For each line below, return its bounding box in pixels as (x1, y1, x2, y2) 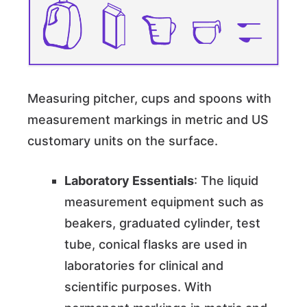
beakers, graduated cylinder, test (64, 216, 260, 231)
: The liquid (194, 173, 258, 188)
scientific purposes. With (64, 280, 212, 295)
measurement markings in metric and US (27, 112, 269, 127)
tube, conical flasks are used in (64, 237, 247, 252)
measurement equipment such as (64, 195, 264, 210)
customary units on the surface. (27, 134, 218, 149)
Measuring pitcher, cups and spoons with (27, 91, 271, 106)
